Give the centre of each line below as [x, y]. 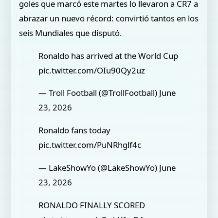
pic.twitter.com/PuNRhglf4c [90, 145]
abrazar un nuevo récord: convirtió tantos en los [109, 18]
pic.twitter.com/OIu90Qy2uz [92, 70]
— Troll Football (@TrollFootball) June [107, 93]
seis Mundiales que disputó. [71, 33]
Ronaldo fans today [75, 130]
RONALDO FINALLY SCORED [92, 205]
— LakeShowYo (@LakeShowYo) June [107, 167]
